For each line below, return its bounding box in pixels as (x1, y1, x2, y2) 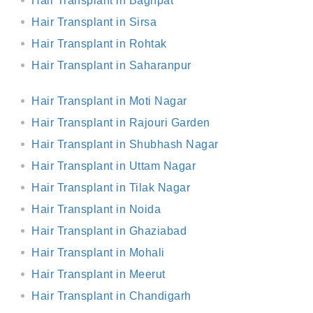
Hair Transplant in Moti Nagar (31, 95, 187, 107)
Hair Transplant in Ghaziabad (31, 225, 187, 237)
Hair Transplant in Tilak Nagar (31, 182, 190, 194)
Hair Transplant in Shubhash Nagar (31, 138, 219, 150)
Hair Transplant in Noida (31, 203, 161, 215)
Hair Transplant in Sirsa (31, 16, 156, 28)
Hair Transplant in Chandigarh (31, 290, 191, 302)
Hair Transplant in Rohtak (31, 38, 167, 50)
